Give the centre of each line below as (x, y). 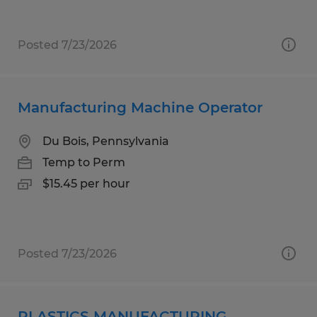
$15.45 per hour (86, 183)
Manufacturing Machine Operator (140, 107)
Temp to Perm (84, 162)
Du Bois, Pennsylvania (106, 141)
